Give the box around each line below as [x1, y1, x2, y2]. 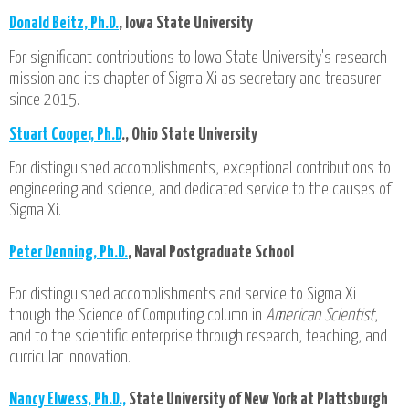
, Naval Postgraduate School [128, 244, 294, 262]
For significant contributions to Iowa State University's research [9, 48, 387, 67]
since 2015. [9, 90, 79, 109]
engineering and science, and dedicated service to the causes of [9, 181, 391, 199]
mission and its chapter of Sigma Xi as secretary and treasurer [9, 69, 381, 88]
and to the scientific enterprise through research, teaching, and [9, 328, 387, 346]
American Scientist [266, 307, 374, 325]
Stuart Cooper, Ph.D [9, 125, 121, 143]
